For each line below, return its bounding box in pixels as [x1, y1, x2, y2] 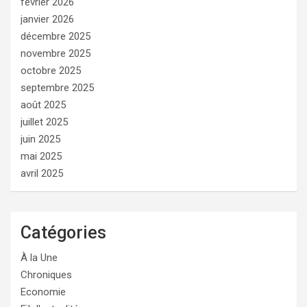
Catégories [21, 222, 106, 243]
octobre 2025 [21, 64, 81, 77]
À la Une [21, 251, 58, 264]
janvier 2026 [21, 12, 74, 25]
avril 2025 [21, 167, 63, 180]
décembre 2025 [21, 29, 90, 42]
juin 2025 [21, 132, 60, 145]
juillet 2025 [21, 115, 68, 128]
